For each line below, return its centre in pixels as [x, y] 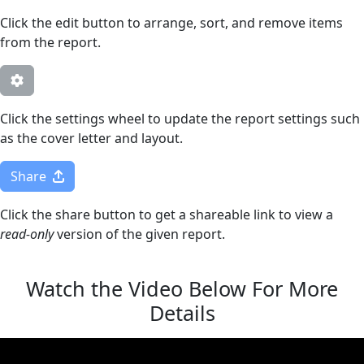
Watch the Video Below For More [182, 288]
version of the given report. [139, 234]
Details [182, 313]
